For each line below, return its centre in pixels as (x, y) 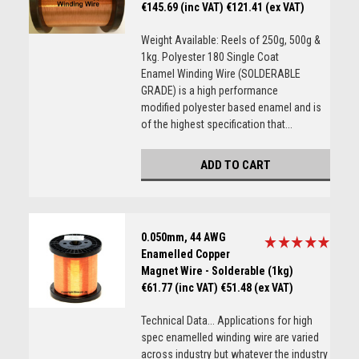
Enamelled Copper (185, 254)
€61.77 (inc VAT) (179, 288)
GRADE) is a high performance (209, 91)
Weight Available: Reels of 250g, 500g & (230, 40)
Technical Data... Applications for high (226, 321)
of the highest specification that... (216, 124)
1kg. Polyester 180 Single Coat (210, 57)
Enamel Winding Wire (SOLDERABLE (220, 74)
